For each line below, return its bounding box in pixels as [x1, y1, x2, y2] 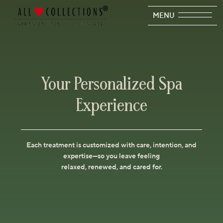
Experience [76, 98, 147, 115]
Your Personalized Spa [41, 76, 182, 94]
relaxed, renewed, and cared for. [61, 163, 162, 172]
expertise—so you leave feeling [63, 152, 160, 161]
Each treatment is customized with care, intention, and [26, 141, 197, 150]
